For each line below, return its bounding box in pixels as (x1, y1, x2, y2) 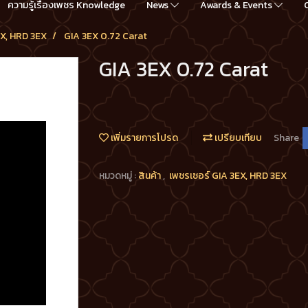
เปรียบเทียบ (212, 131, 262, 146)
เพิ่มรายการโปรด (109, 131, 178, 146)
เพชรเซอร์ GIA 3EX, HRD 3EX (169, 168, 287, 183)
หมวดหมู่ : (99, 168, 138, 183)
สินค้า (138, 168, 163, 183)
